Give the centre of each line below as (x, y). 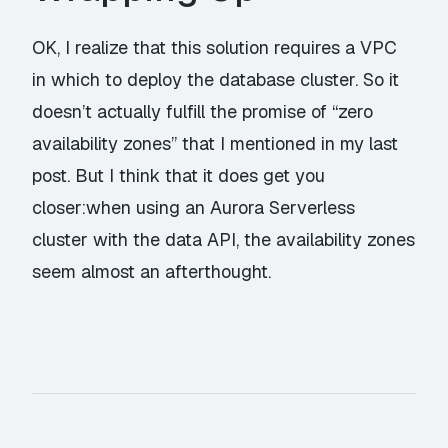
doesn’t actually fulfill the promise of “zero (203, 112)
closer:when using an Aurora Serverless (194, 208)
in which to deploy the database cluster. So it (216, 80)
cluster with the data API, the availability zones (224, 240)
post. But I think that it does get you (179, 176)
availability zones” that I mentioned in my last (215, 144)
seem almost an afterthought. (152, 272)
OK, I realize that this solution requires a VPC (215, 48)
